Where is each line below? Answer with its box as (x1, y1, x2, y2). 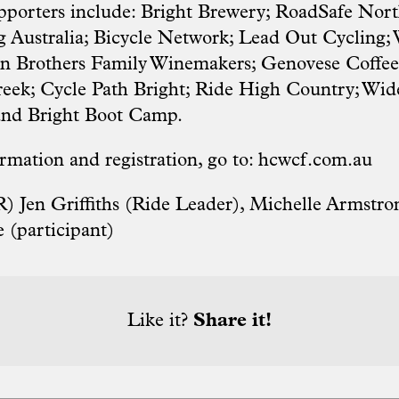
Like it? (127, 312, 193, 331)
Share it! (193, 312, 272, 331)
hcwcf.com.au (258, 151, 372, 171)
